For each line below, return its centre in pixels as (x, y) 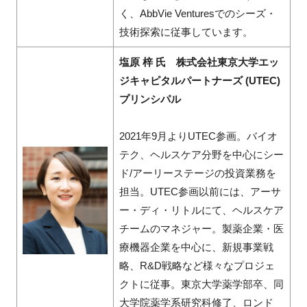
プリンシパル (150, 99)
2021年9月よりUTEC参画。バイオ (198, 136)
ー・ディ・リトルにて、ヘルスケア (201, 210)
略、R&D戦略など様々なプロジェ (197, 266)
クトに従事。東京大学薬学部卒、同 (201, 284)
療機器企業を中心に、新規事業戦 (196, 247)
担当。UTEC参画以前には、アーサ (200, 192)
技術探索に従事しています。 (186, 32)
